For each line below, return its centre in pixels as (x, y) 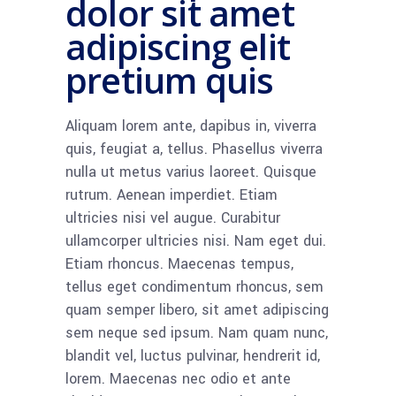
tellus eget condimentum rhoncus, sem (194, 287)
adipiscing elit (178, 47)
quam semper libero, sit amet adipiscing (197, 310)
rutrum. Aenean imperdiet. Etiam (171, 195)
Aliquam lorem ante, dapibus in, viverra (191, 126)
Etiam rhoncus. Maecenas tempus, (179, 264)
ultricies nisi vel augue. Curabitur (173, 218)
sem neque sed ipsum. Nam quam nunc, (197, 333)
